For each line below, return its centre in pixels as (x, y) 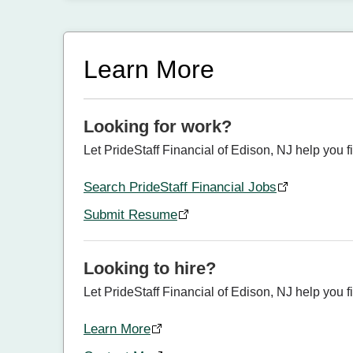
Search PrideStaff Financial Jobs (180, 187)
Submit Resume (130, 215)
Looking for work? (158, 126)
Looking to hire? (150, 268)
